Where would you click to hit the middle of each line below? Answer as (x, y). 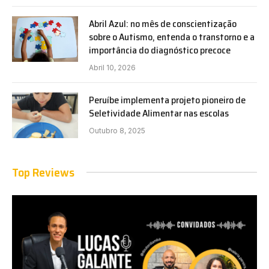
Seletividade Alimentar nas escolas (159, 113)
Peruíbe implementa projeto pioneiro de (167, 100)
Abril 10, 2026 (112, 67)
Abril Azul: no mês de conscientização (163, 23)
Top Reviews (43, 172)
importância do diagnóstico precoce (160, 50)
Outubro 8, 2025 (117, 130)
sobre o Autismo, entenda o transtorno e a (172, 37)
